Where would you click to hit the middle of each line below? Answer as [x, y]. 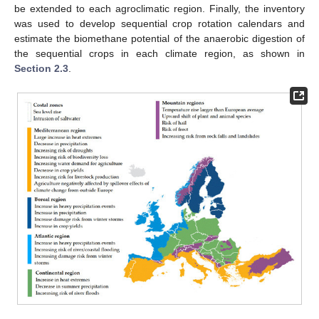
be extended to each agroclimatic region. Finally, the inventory [159, 9]
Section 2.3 [41, 69]
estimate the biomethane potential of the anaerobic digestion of [159, 39]
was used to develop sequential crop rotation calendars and [159, 24]
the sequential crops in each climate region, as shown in [159, 54]
